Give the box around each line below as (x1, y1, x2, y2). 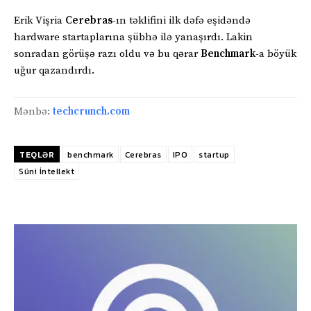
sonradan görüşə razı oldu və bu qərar (14, 47, 201, 60)
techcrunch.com (53, 104, 130, 118)
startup (199, 148, 230, 161)
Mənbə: (14, 104, 53, 118)
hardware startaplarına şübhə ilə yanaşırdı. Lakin (14, 30, 253, 44)
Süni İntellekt (19, 165, 74, 178)
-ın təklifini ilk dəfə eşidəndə (112, 13, 251, 27)
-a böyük (255, 47, 296, 60)
